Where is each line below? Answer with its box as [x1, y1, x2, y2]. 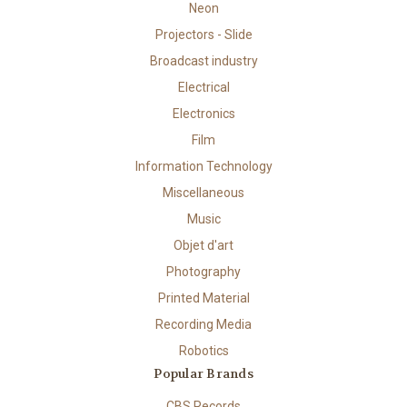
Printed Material [157, 291, 250, 305]
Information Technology [134, 159, 273, 174]
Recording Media [155, 316, 252, 332]
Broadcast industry [149, 54, 258, 69]
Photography [166, 264, 241, 280]
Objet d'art [174, 238, 233, 253]
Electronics [172, 106, 235, 122]
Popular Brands [154, 364, 253, 382]
